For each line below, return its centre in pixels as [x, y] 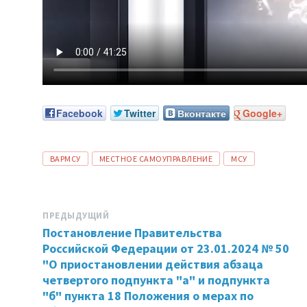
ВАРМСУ [65, 158]
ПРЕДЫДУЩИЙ [76, 215]
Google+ [262, 113]
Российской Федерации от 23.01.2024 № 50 [166, 248]
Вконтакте [202, 113]
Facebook [79, 113]
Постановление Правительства [132, 232]
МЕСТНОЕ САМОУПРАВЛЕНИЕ [156, 158]
